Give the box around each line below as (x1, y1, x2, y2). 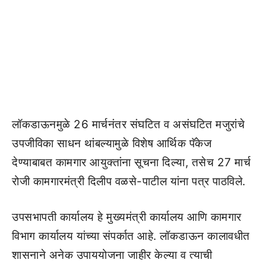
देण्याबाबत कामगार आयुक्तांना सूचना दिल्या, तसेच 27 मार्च (12, 155, 251, 169)
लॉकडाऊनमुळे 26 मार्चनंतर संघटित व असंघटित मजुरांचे (12, 117, 245, 131)
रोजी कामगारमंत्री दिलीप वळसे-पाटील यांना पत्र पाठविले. (12, 174, 246, 188)
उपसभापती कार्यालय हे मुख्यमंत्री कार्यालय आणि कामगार (12, 210, 242, 224)
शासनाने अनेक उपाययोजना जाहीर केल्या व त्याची (12, 248, 213, 262)
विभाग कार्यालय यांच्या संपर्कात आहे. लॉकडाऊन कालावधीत (12, 229, 250, 243)
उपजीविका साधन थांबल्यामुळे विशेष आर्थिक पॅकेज (12, 136, 211, 150)
